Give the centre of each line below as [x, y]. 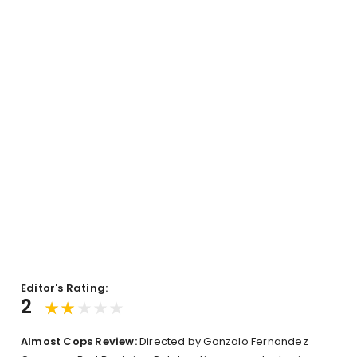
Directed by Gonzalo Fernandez [222, 342]
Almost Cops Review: [79, 342]
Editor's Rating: [65, 288]
